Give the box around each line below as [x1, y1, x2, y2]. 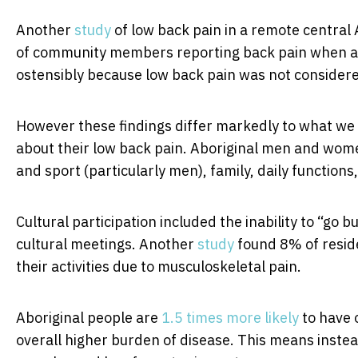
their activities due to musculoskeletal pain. [16, 257, 301, 276]
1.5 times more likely [161, 308, 299, 327]
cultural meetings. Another [16, 234, 197, 253]
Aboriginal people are [16, 308, 161, 327]
